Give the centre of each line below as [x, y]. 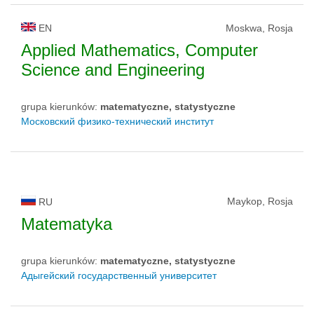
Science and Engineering [113, 70]
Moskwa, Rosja [259, 28]
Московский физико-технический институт [117, 122]
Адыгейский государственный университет [119, 276]
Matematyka [67, 224]
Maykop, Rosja [260, 202]
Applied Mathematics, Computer [139, 50]
